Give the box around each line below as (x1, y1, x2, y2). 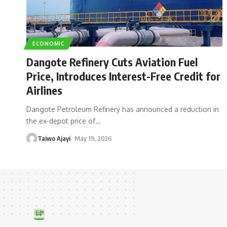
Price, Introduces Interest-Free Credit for (26, 68, 220, 83)
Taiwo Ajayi (37, 134, 70, 142)
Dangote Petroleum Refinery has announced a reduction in (26, 104, 219, 113)
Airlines (26, 83, 62, 97)
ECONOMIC (32, 40, 65, 47)
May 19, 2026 (74, 134, 111, 142)
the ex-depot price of (26, 116, 95, 125)
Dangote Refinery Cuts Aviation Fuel (26, 54, 198, 69)
